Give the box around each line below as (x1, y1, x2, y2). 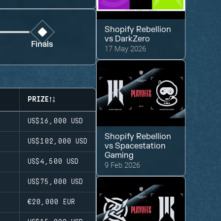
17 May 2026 (105, 43, 147, 54)
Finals (31, 39, 54, 50)
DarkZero (115, 34, 150, 44)
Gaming (105, 150, 134, 161)
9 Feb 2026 (105, 160, 141, 170)
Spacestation (115, 141, 166, 151)
